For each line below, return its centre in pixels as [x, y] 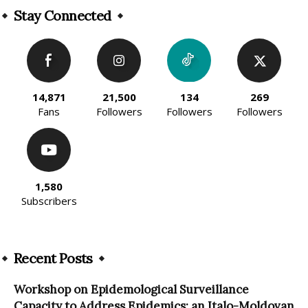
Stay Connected [63, 16]
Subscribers [49, 201]
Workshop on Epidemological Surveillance [131, 290]
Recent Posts [53, 258]
